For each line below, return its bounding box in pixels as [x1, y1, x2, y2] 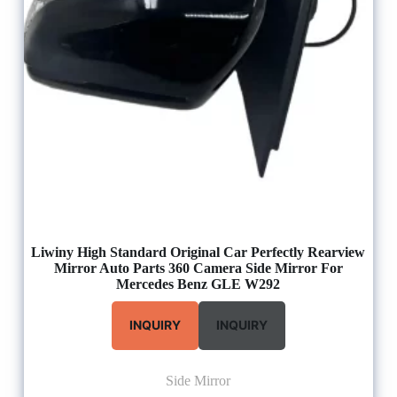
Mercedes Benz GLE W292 [116, 276, 281, 292]
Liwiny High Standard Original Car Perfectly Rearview [31, 244, 366, 260]
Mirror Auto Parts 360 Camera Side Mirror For [53, 260, 343, 276]
